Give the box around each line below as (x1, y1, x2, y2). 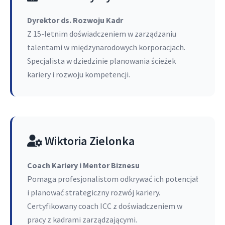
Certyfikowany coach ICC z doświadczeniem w (27, 201, 182, 211)
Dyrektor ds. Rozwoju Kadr (27, 15, 123, 25)
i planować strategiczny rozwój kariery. (27, 187, 160, 197)
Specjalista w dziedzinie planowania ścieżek (27, 56, 176, 66)
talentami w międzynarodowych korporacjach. (27, 42, 185, 52)
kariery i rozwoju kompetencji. (27, 69, 130, 79)
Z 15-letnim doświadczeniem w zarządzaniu (27, 29, 176, 39)
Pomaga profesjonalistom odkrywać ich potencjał (27, 174, 198, 184)
